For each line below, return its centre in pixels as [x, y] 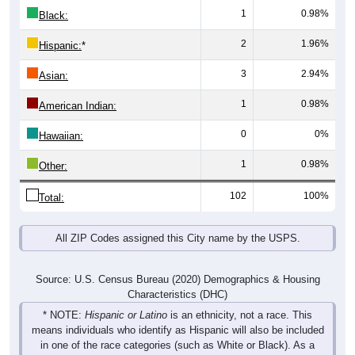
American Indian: [78, 89]
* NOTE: [64, 298]
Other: [53, 149]
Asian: [53, 59]
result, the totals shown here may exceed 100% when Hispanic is [177, 343]
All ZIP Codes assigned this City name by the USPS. [177, 221]
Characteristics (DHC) [177, 277]
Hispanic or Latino [126, 298]
